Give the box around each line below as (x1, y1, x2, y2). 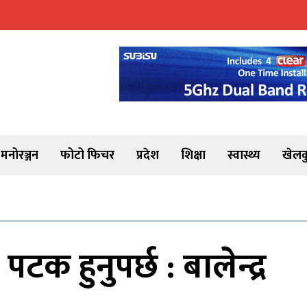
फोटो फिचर (60, 145, 114, 166)
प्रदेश (136, 145, 159, 166)
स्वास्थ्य (228, 145, 260, 166)
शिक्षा (181, 145, 206, 166)
